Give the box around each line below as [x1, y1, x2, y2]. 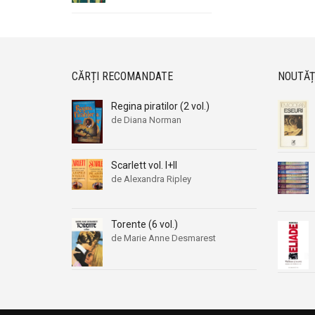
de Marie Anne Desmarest [111, 233, 216, 244]
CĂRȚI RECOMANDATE [72, 70, 173, 84]
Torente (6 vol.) [111, 219, 178, 231]
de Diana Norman [111, 115, 181, 126]
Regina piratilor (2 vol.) [111, 101, 210, 112]
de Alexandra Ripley [111, 174, 191, 185]
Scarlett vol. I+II [111, 160, 177, 172]
